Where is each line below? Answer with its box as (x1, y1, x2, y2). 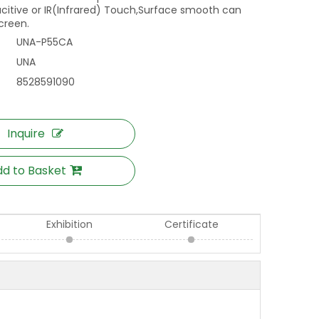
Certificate (164, 217, 219, 231)
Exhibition (46, 217, 93, 231)
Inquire (6, 125, 45, 142)
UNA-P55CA (16, 35, 73, 49)
